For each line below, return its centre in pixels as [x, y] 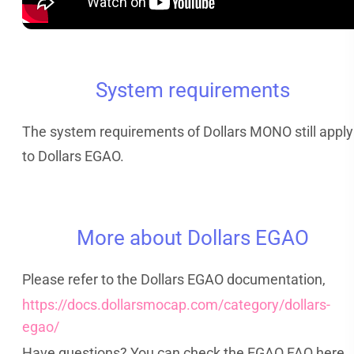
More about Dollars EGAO [193, 237]
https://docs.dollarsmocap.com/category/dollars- [176, 304]
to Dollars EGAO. [73, 156]
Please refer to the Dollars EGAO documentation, [174, 279]
